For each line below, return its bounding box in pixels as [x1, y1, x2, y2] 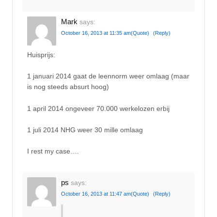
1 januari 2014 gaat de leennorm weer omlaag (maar [27, 72, 189, 80]
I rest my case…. [27, 147, 79, 155]
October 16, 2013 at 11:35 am [61, 30, 131, 36]
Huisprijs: [27, 50, 55, 59]
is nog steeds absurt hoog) [27, 83, 109, 91]
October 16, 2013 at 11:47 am [61, 190, 131, 197]
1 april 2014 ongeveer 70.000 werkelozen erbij [27, 104, 170, 112]
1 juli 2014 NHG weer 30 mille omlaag [27, 126, 143, 134]
